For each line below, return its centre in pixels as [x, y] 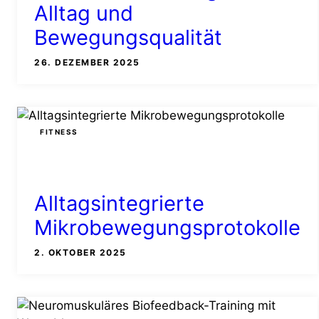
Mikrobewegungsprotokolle [167, 227]
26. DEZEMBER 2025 [87, 63]
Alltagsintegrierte [119, 203]
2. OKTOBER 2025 [80, 252]
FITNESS [59, 132]
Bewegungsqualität [128, 38]
